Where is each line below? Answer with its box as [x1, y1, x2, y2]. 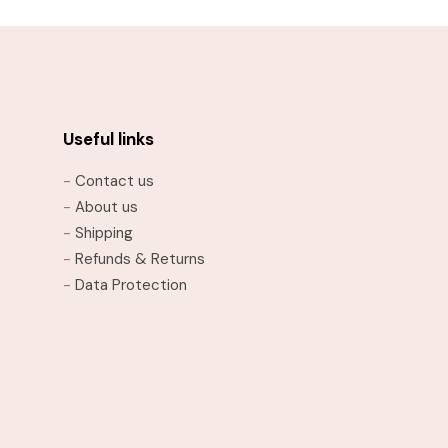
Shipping [75, 222, 133, 243]
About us [75, 196, 138, 217]
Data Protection [75, 274, 187, 295]
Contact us [75, 170, 154, 191]
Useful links [63, 127, 154, 150]
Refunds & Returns [75, 248, 205, 269]
